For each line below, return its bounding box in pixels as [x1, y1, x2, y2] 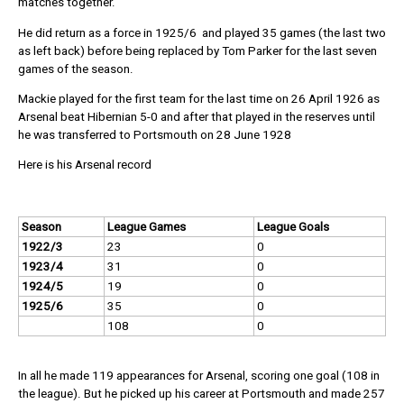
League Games [107, 220, 191, 234]
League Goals [257, 220, 329, 234]
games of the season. [18, 61, 133, 76]
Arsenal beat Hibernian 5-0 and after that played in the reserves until [18, 109, 375, 124]
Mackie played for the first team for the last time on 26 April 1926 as [18, 91, 380, 106]
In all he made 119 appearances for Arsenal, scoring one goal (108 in [18, 368, 380, 382]
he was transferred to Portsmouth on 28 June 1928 [18, 127, 291, 142]
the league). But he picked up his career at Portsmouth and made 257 [18, 386, 385, 400]
